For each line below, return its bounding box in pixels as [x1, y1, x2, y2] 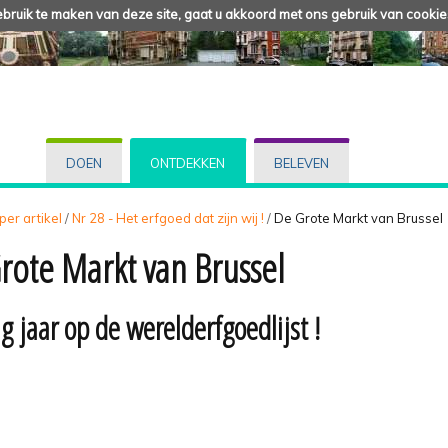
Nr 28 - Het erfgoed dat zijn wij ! [72, 209, 264, 226]
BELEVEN [273, 155, 329, 172]
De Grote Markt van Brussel [274, 209, 443, 226]
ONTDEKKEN [150, 155, 226, 172]
